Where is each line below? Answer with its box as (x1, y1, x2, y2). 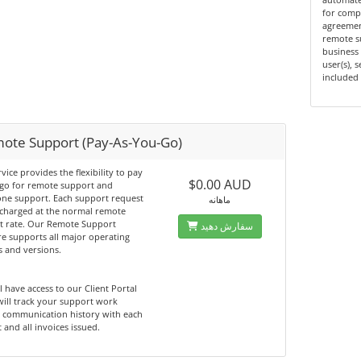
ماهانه (209, 193, 231, 205)
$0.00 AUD (188, 176, 251, 193)
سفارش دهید (200, 219, 253, 233)
